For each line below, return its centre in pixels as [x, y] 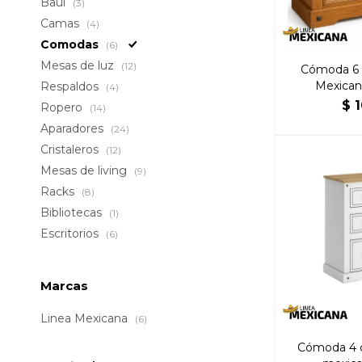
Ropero [63, 107]
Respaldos [71, 86]
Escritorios [71, 234]
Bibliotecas [73, 213]
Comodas [71, 44]
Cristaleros [71, 149]
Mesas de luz [79, 65]
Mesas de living [85, 170]
